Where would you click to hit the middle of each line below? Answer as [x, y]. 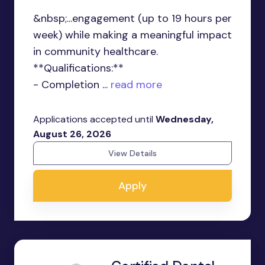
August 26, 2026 [72, 134]
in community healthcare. [96, 52]
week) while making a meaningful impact [132, 35]
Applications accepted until [94, 119]
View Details [132, 153]
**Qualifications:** [78, 68]
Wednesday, [185, 119]
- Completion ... [70, 85]
